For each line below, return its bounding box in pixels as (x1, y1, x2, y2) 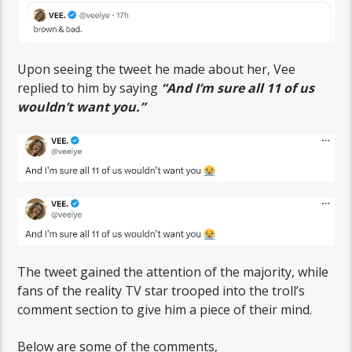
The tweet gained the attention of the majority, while (17, 263, 329, 281)
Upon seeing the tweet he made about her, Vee (17, 60, 296, 79)
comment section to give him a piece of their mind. (17, 301, 313, 319)
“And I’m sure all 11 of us (161, 79, 315, 97)
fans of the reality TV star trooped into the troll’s (17, 282, 306, 300)
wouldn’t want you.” (17, 98, 146, 116)
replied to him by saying (17, 79, 162, 97)
